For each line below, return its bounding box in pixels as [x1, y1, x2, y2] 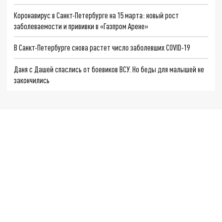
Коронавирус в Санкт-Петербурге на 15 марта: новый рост [14, 10, 179, 20]
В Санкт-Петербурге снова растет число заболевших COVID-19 [14, 43, 190, 53]
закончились [14, 75, 50, 85]
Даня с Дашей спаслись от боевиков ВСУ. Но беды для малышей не [14, 64, 205, 74]
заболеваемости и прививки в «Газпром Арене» [14, 21, 149, 31]
